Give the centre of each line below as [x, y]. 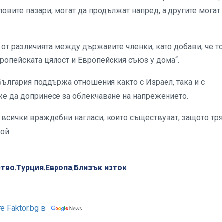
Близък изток [100, 167]
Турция [30, 167]
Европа [59, 167]
